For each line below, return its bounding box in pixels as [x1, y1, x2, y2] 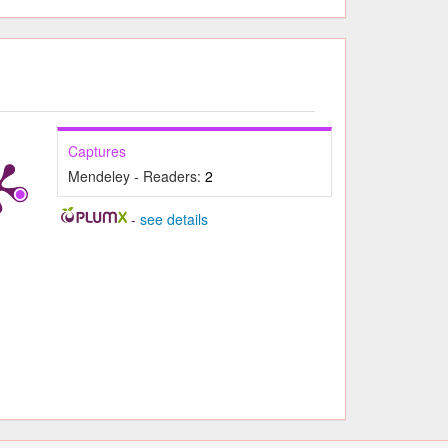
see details [139, 208, 208, 229]
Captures [68, 140, 127, 161]
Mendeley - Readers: [68, 165, 206, 186]
